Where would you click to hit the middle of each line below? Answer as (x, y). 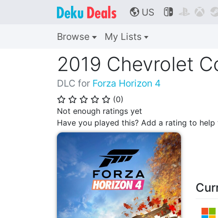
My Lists (124, 36)
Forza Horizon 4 (127, 83)
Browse (74, 36)
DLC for (75, 83)
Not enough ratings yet (100, 111)
